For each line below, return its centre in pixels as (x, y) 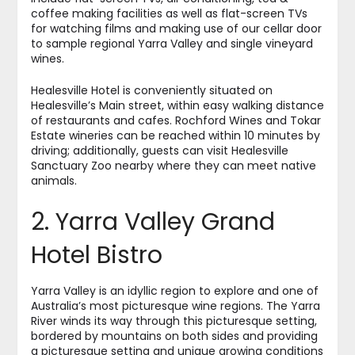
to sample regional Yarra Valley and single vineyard (172, 44)
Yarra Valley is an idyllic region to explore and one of (174, 291)
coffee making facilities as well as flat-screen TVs (169, 14)
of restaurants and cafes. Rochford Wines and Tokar (176, 121)
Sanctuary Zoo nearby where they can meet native (173, 166)
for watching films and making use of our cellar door (176, 29)
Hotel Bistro (96, 256)
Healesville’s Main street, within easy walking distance (177, 106)
